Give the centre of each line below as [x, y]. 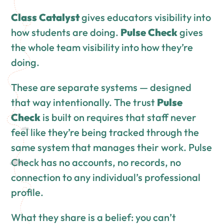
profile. [27, 192]
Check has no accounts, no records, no [96, 162]
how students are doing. [66, 32]
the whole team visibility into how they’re [102, 47]
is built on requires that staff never [119, 117]
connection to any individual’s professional [106, 177]
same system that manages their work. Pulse [112, 147]
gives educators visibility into [145, 17]
